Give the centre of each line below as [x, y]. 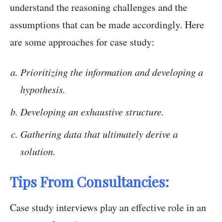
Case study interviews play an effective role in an [108, 208]
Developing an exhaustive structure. [92, 112]
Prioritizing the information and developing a [112, 72]
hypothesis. [43, 89]
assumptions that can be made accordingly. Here [107, 25]
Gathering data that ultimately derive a [99, 134]
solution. [38, 151]
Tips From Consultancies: [89, 182]
